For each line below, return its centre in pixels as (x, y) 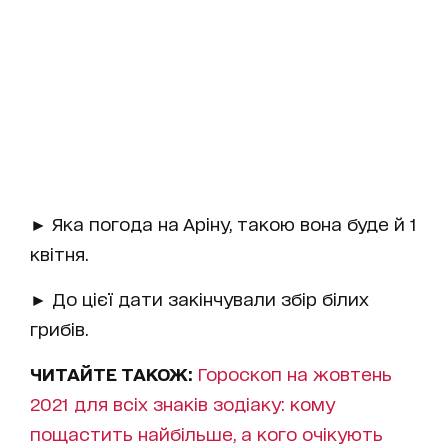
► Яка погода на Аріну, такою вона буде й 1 (223, 222)
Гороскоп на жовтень (295, 372)
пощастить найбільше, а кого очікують (206, 432)
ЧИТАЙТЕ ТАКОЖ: (114, 372)
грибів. (59, 327)
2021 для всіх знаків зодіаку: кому (182, 402)
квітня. (59, 252)
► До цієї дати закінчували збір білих (199, 297)
